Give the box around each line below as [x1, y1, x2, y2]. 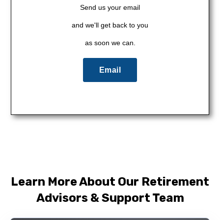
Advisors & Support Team [36, 191, 184, 205]
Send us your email [80, 3, 140, 11]
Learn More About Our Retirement [11, 175, 209, 189]
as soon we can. [84, 39, 136, 47]
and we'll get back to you [72, 21, 148, 29]
